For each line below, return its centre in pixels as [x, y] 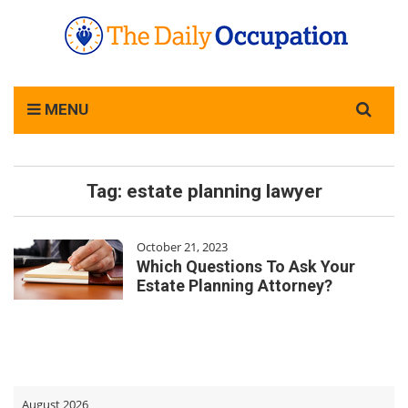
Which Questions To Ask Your [246, 266]
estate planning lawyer [224, 191]
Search [357, 96]
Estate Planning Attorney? [235, 286]
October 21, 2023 [182, 247]
